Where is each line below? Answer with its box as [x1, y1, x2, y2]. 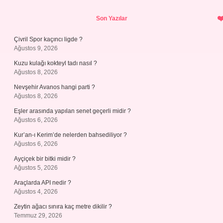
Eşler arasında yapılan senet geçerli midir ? [14, 108, 131, 114]
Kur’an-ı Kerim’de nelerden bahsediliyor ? [14, 131, 127, 138]
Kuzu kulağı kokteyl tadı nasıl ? [14, 60, 97, 67]
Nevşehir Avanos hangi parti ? [14, 84, 95, 91]
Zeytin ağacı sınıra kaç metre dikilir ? [14, 203, 112, 210]
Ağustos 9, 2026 [14, 45, 58, 52]
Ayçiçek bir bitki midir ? [14, 155, 76, 162]
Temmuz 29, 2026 [14, 212, 62, 219]
